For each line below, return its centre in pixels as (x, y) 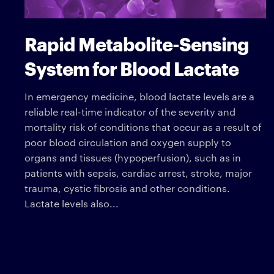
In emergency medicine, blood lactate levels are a (139, 96)
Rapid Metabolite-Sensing (136, 43)
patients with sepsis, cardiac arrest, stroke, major (138, 172)
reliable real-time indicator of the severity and (130, 111)
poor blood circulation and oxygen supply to (128, 142)
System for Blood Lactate (131, 67)
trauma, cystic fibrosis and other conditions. (127, 188)
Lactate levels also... (72, 203)
